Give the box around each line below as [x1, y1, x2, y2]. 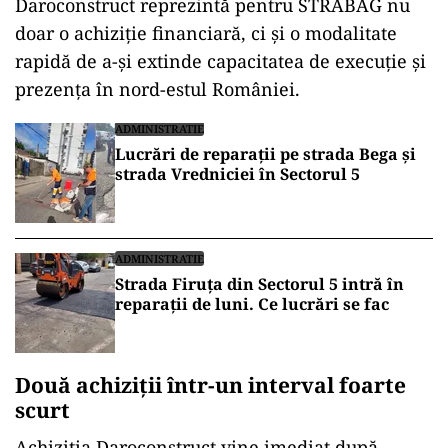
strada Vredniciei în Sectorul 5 [115, 163, 360, 185]
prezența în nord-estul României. [15, 77, 300, 101]
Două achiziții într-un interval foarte [15, 371, 406, 399]
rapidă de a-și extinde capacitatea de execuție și [15, 49, 426, 73]
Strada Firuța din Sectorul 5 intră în [115, 273, 404, 295]
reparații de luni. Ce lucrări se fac [115, 293, 389, 315]
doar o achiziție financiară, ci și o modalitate [15, 21, 397, 45]
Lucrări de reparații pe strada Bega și [115, 143, 416, 165]
